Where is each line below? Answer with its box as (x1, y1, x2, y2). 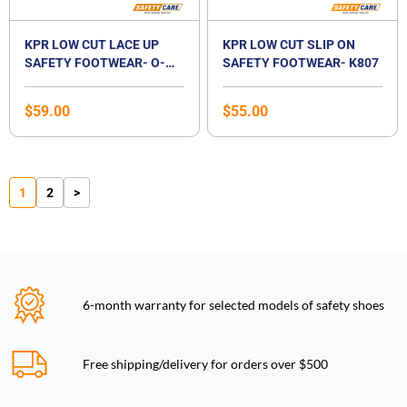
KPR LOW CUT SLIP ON (223, 37, 355, 53)
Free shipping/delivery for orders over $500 (83, 355, 329, 372)
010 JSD (25, 74, 73, 89)
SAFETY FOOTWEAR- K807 (223, 55, 379, 71)
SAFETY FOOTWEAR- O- (25, 55, 165, 71)
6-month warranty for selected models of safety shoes (83, 296, 385, 313)
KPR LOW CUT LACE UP (25, 37, 159, 53)
